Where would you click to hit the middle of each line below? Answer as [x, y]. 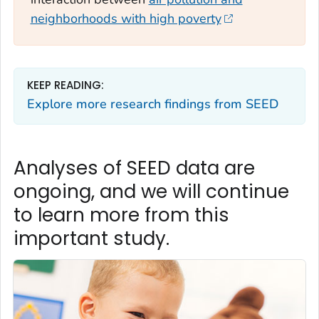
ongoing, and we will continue [151, 191]
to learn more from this [121, 215]
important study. [91, 238]
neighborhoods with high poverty [126, 19]
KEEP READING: [66, 85]
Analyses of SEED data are [134, 168]
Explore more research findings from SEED [153, 104]
